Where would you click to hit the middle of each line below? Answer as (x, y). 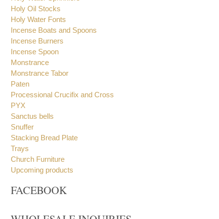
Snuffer (22, 127)
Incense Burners (37, 41)
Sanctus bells (33, 116)
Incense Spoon (35, 52)
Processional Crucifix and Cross (63, 95)
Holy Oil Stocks (36, 9)
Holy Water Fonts (39, 19)
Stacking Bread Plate (44, 138)
